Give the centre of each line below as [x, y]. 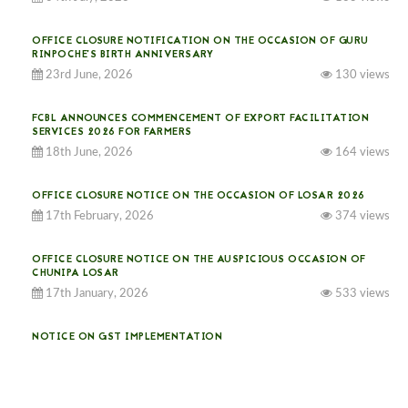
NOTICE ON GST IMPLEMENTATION [127, 337]
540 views [361, 357]
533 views [361, 294]
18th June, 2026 [88, 153]
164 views [361, 153]
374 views [361, 216]
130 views [361, 75]
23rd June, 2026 [88, 75]
